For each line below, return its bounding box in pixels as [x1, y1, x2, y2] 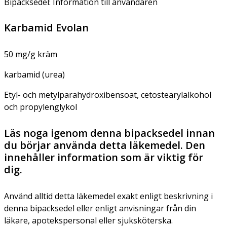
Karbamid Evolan [4, 20, 89, 34]
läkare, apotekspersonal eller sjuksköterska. [4, 214, 173, 226]
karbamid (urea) [4, 68, 65, 80]
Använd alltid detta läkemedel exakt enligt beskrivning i [4, 190, 213, 202]
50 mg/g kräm [4, 48, 57, 60]
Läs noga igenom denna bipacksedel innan [4, 126, 215, 140]
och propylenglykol [4, 101, 77, 112]
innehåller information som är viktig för [4, 150, 203, 164]
